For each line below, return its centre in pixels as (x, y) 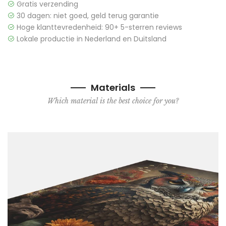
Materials (113, 88)
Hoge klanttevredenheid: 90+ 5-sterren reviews (98, 27)
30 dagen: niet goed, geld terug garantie (87, 16)
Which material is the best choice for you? (113, 101)
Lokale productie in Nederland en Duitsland (91, 39)
